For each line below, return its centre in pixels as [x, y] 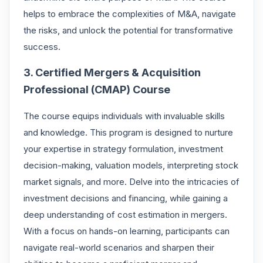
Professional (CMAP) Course [97, 89]
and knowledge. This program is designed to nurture [128, 132]
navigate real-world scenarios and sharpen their [119, 247]
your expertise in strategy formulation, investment [123, 149]
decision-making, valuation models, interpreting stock [131, 165]
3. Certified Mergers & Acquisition [112, 72]
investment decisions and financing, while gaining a [126, 198]
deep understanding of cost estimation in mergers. [125, 214]
